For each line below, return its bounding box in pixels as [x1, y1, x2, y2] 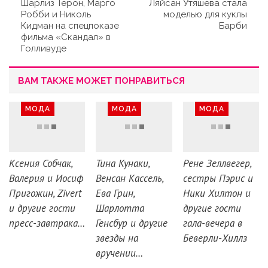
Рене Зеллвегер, [182, 157, 251, 170]
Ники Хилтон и [182, 187, 251, 200]
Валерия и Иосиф [9, 172, 84, 185]
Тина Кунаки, [96, 157, 150, 170]
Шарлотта [96, 202, 145, 215]
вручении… [96, 246, 144, 260]
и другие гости [9, 202, 75, 215]
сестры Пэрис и [182, 172, 253, 185]
